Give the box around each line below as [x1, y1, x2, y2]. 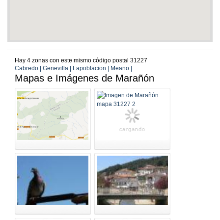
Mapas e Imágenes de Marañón [15, 73, 154, 84]
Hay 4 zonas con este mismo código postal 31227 [15, 57, 147, 64]
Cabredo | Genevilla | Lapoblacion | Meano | [15, 65, 132, 72]
